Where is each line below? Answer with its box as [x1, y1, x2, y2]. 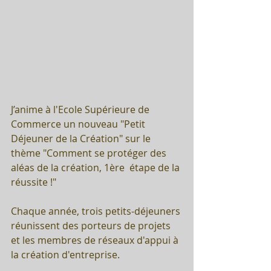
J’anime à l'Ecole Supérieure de [11, 103, 152, 117]
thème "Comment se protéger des [11, 146, 169, 160]
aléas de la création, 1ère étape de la [11, 161, 182, 175]
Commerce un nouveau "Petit [11, 117, 148, 131]
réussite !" [11, 175, 61, 189]
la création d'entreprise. [11, 248, 122, 262]
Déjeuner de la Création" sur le [11, 132, 153, 146]
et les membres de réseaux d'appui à [11, 233, 181, 247]
